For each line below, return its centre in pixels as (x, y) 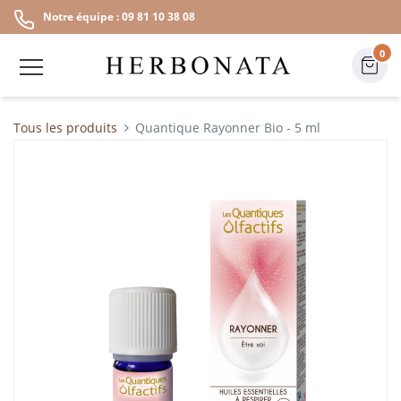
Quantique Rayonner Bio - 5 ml (228, 128)
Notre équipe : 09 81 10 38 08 (119, 17)
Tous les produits (65, 128)
